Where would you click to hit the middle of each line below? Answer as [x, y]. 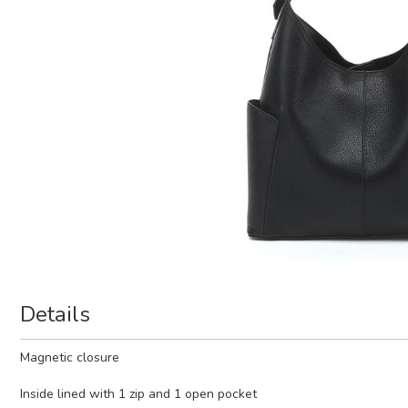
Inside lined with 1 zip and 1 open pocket [138, 394]
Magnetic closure [70, 358]
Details [55, 315]
